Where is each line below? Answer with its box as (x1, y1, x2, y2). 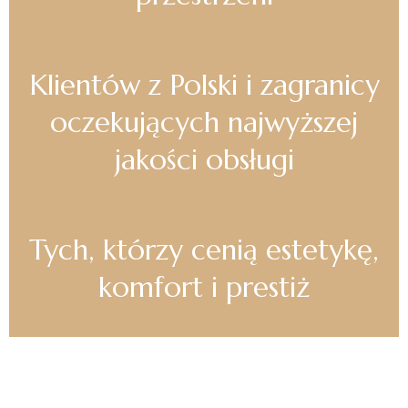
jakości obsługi (114, 141, 294, 178)
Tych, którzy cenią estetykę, (29, 231, 379, 268)
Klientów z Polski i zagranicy (28, 66, 380, 103)
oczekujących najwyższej (50, 104, 358, 140)
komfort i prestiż (98, 269, 310, 305)
